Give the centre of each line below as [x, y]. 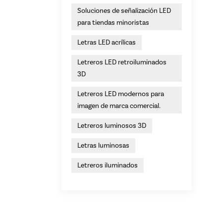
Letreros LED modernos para [121, 94]
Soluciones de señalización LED [124, 11]
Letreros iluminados [108, 165]
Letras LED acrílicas [107, 42]
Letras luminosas [103, 145]
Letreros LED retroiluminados [122, 62]
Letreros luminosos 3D [112, 126]
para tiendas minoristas [113, 23]
